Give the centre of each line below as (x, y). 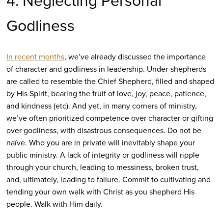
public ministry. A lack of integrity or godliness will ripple (103, 155)
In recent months (35, 57)
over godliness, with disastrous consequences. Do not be (104, 131)
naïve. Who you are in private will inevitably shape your (100, 143)
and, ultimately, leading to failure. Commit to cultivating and (108, 180)
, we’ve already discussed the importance (135, 57)
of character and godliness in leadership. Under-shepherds (106, 69)
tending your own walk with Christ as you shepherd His (100, 192)
